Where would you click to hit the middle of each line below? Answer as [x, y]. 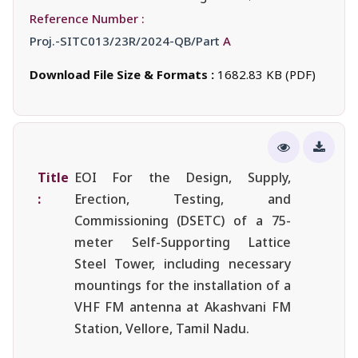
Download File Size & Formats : [123, 74]
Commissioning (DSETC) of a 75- [182, 220]
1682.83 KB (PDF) [267, 74]
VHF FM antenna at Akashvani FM [182, 306]
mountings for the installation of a [182, 285]
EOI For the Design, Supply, [182, 177]
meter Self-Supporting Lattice [182, 242]
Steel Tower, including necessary [182, 263]
